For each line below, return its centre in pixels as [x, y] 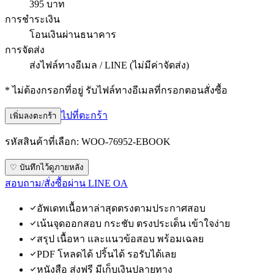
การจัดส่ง [25, 50]
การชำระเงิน [32, 19]
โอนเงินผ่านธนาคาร [73, 34]
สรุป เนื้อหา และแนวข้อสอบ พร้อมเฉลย [120, 239]
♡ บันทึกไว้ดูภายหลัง [47, 167]
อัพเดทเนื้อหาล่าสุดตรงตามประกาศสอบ [121, 208]
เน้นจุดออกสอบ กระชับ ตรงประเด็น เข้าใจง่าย [133, 223]
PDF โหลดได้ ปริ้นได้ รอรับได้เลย [106, 254]
